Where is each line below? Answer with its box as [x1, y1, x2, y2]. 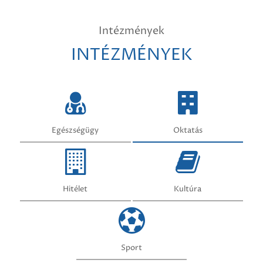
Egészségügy [52, 125, 99, 136]
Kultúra [174, 184, 202, 195]
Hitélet [63, 184, 88, 195]
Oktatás [173, 125, 203, 136]
